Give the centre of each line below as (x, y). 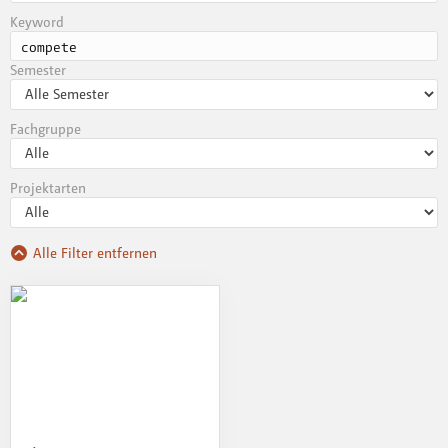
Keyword (37, 22)
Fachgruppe (45, 129)
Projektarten (48, 188)
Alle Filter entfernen (95, 253)
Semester (38, 70)
